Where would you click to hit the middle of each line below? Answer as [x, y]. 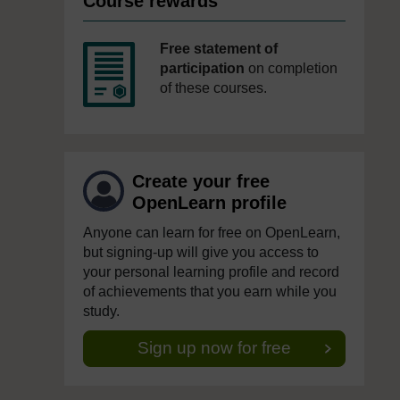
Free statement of [219, 49]
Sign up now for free [214, 348]
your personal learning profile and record [211, 272]
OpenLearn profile [209, 203]
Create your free [201, 181]
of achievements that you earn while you [210, 292]
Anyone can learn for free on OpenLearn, [212, 233]
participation [202, 68]
